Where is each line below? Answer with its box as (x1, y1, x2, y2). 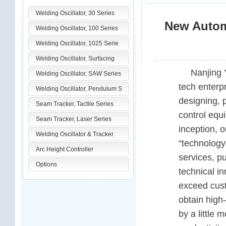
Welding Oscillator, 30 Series (36, 10, 115, 17)
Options (36, 161, 57, 168)
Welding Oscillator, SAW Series (36, 70, 121, 77)
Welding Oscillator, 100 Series (36, 25, 118, 32)
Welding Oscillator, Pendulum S (36, 85, 122, 92)
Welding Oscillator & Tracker (36, 131, 114, 138)
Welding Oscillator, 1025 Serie (36, 40, 119, 47)
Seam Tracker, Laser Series (36, 116, 111, 123)
